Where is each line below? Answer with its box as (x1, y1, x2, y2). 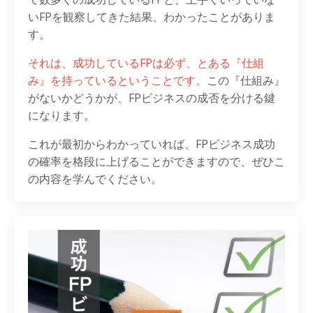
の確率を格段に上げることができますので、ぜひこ (28, 154, 285, 169)
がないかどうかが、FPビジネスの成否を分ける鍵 (28, 90, 275, 105)
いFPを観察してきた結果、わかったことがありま (28, 9, 275, 24)
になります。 (28, 108, 95, 123)
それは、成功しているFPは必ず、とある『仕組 (28, 55, 264, 71)
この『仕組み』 (207, 73, 285, 88)
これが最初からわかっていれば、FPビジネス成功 (28, 136, 275, 152)
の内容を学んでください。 (28, 171, 162, 187)
